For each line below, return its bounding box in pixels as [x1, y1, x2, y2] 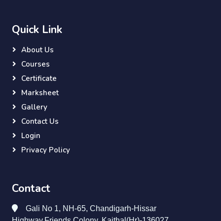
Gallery [21, 102, 47, 112]
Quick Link [12, 22, 62, 37]
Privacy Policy [21, 145, 70, 155]
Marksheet [21, 88, 59, 98]
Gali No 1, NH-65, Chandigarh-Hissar [26, 204, 156, 213]
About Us [21, 45, 54, 55]
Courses [21, 59, 50, 69]
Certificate [21, 74, 57, 83]
